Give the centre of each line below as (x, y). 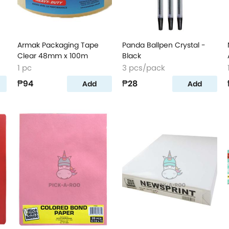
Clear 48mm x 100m (52, 56)
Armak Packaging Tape (58, 45)
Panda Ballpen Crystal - (164, 45)
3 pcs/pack (144, 68)
